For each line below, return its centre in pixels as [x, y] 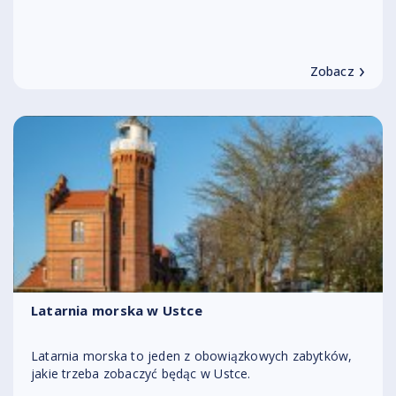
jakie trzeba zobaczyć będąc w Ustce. [141, 373]
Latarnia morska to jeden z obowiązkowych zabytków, [192, 356]
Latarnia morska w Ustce [117, 310]
